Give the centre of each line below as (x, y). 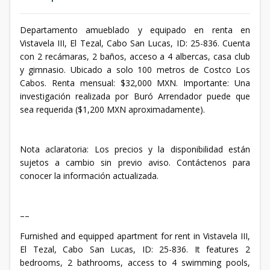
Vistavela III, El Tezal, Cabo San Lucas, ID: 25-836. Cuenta (135, 43)
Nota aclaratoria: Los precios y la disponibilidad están (135, 149)
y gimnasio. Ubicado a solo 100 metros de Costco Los (135, 70)
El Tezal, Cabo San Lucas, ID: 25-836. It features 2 (135, 249)
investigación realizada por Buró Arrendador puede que (135, 96)
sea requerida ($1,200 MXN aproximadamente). (112, 109)
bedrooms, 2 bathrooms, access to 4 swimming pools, (135, 262)
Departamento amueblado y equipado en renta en (135, 30)
